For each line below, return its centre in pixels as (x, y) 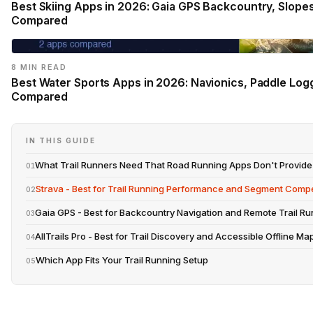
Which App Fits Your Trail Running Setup (122, 260)
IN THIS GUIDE (61, 140)
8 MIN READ (39, 67)
